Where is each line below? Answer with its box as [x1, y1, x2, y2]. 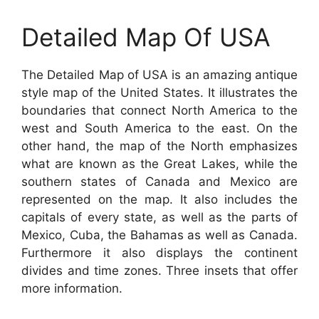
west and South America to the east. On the [21, 120, 298, 135]
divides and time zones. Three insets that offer [21, 263, 298, 278]
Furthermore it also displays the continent [21, 245, 298, 260]
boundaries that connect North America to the [21, 103, 298, 117]
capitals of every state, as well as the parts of [21, 209, 298, 224]
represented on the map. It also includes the [21, 192, 298, 206]
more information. [21, 281, 122, 296]
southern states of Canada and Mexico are [21, 174, 298, 189]
